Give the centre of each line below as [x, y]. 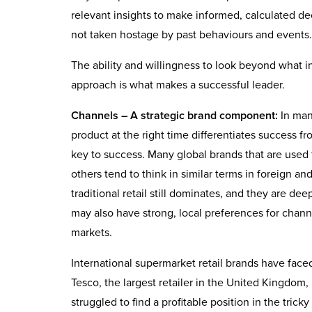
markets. [92, 232]
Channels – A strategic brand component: [174, 115]
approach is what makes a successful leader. [178, 85]
